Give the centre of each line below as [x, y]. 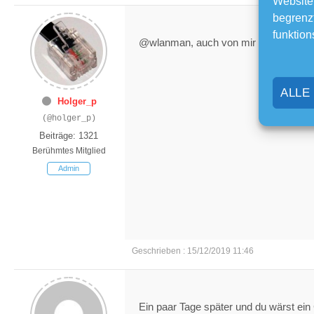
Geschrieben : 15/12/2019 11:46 [193, 251]
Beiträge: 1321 [69, 135]
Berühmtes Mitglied [69, 150]
